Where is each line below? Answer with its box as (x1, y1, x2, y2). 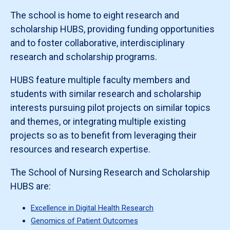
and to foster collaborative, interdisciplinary (10, 37, 185, 48)
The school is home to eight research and (10, 9, 179, 21)
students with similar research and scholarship (10, 88, 201, 99)
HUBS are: (10, 180, 51, 191)
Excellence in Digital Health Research (31, 203, 154, 213)
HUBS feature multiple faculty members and (10, 74, 190, 85)
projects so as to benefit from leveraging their (10, 129, 197, 141)
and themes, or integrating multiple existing (10, 116, 186, 127)
